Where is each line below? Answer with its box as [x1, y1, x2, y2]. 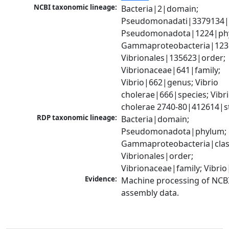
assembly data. [121, 187, 179, 199]
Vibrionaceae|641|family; [121, 64, 221, 76]
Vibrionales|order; [121, 150, 194, 162]
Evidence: [85, 174, 118, 184]
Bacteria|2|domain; [121, 3, 199, 15]
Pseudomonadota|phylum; [121, 126, 227, 138]
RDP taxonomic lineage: [37, 113, 118, 123]
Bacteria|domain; [121, 113, 190, 125]
